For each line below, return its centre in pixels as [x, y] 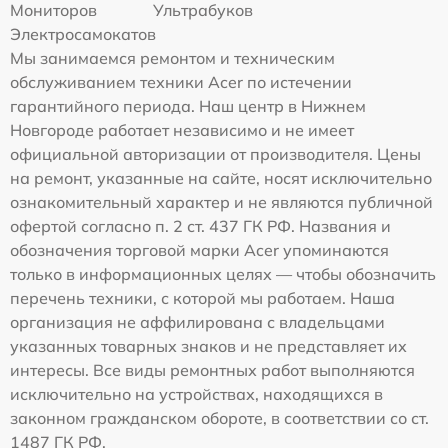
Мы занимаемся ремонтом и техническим [172, 58]
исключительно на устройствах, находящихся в [196, 394]
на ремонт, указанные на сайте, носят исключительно [221, 178]
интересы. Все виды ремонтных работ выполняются [212, 370]
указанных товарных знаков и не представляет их [208, 346]
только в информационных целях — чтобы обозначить [223, 274]
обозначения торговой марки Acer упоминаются [199, 250]
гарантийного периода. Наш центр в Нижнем [188, 106]
